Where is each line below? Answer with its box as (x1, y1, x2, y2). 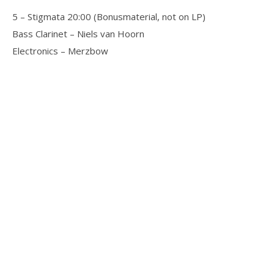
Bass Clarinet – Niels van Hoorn (12, 28, 144, 40)
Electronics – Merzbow (12, 45, 108, 57)
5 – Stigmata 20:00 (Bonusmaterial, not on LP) (12, 10, 206, 23)
